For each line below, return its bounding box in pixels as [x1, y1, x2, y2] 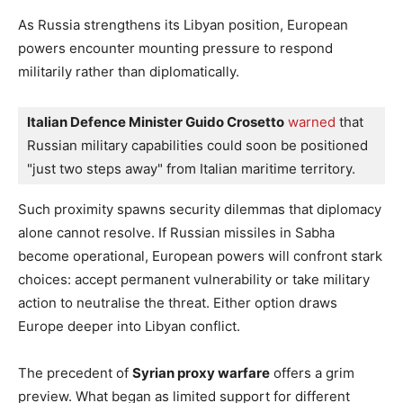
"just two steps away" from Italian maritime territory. [27, 159, 355, 177]
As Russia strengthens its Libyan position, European [18, 15, 348, 33]
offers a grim [270, 363, 354, 381]
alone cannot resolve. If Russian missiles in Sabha [18, 223, 335, 241]
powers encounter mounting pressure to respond [18, 39, 333, 57]
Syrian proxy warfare [132, 363, 270, 381]
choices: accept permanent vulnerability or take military [18, 270, 370, 288]
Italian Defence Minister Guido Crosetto [27, 112, 284, 130]
